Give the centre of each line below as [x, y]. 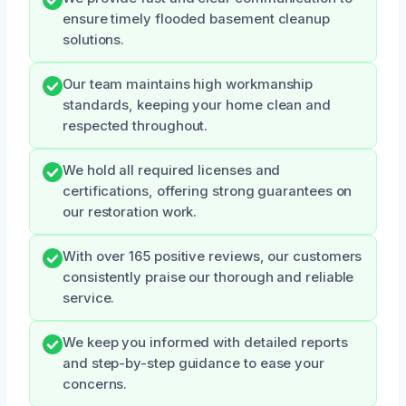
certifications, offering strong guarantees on [208, 191]
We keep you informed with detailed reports [205, 342]
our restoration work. [130, 212]
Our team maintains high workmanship [188, 84]
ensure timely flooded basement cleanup [196, 19]
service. [89, 298]
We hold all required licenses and [172, 170]
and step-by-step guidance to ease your [193, 363]
